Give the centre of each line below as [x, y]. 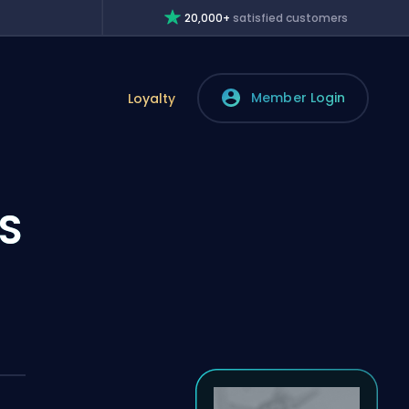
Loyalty [151, 98]
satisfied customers [291, 18]
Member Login [299, 98]
